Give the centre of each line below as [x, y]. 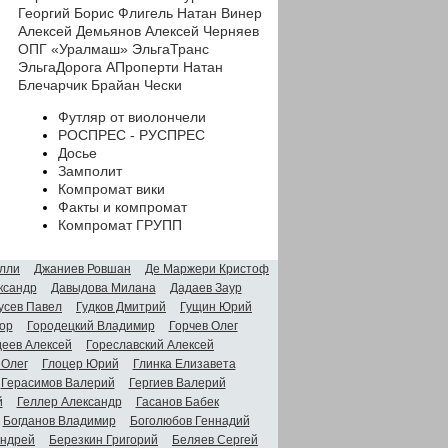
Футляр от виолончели [132, 116]
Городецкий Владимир [90, 325]
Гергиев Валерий [177, 382]
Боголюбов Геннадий [189, 420]
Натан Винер [219, 12]
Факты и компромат [122, 206]
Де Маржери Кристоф [207, 268]
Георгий [44, 12]
